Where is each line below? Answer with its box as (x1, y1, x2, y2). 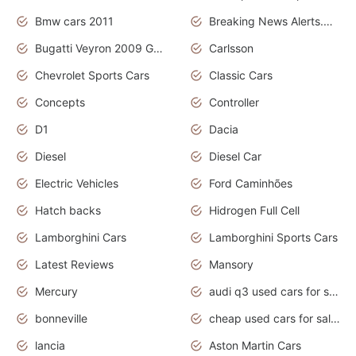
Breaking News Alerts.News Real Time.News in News (323, 14, 333, 29)
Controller (209, 95, 259, 110)
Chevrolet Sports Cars (35, 68, 149, 83)
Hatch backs (35, 203, 101, 218)
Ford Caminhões (209, 176, 292, 191)
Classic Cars (209, 68, 273, 83)
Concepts (35, 95, 85, 110)
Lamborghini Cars (35, 230, 126, 245)
